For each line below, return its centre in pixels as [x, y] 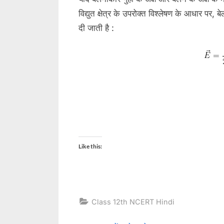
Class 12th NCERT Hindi [133, 201]
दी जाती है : [96, 28]
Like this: [90, 146]
